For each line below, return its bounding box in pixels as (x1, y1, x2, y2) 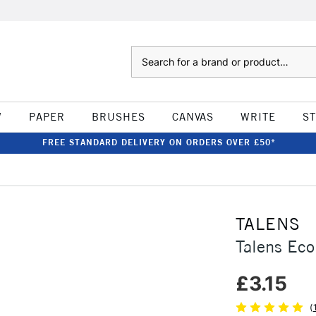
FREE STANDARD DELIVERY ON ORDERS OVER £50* (42, 137, 276, 147)
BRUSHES (91, 110, 145, 123)
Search (130, 47, 159, 59)
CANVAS (171, 110, 214, 123)
